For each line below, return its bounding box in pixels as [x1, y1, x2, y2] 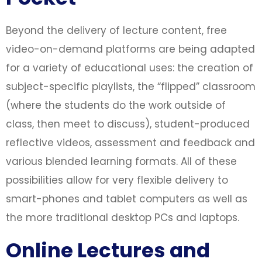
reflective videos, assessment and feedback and [6, 135, 255, 150]
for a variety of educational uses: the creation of [6, 60, 253, 75]
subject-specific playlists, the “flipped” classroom [6, 79, 256, 94]
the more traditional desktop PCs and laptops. [6, 210, 239, 225]
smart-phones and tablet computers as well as [6, 191, 247, 206]
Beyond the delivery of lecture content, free [6, 23, 227, 37]
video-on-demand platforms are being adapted [6, 42, 255, 56]
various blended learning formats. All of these [6, 154, 237, 168]
